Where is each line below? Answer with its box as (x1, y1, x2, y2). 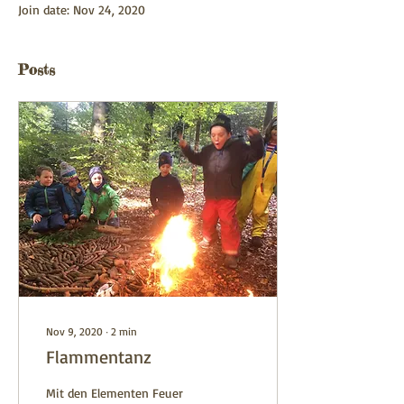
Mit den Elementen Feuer (46, 385, 183, 400)
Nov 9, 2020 (46, 325, 103, 338)
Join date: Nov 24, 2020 (18, 2, 145, 17)
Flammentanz (46, 345, 151, 368)
